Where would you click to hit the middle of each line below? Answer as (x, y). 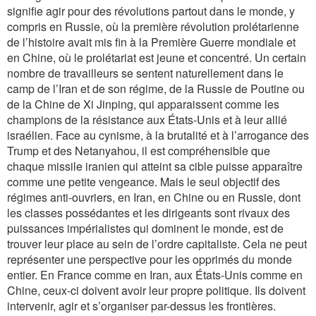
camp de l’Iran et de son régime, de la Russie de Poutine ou (156, 89)
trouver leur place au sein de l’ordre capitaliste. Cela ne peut (157, 244)
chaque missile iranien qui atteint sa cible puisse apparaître (155, 166)
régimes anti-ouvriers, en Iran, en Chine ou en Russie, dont (154, 197)
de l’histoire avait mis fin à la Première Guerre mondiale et (151, 42)
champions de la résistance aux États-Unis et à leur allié (147, 120)
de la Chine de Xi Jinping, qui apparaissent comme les (143, 104)
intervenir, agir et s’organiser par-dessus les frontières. (141, 306)
